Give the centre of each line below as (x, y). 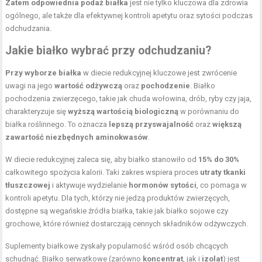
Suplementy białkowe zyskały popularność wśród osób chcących (117, 246)
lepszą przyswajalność (151, 124)
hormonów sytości (163, 185)
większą (227, 124)
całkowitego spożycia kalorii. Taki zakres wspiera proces (103, 172)
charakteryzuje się (37, 111)
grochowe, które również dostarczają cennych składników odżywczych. (127, 223)
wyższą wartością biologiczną (123, 111)
